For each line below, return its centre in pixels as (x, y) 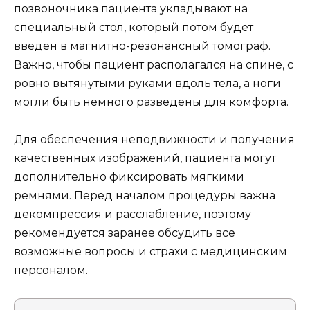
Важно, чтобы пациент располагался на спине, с (154, 65)
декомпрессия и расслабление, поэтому (133, 215)
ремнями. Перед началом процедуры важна (145, 196)
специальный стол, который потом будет (134, 27)
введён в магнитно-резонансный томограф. (142, 46)
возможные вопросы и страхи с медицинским (151, 252)
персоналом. (51, 271)
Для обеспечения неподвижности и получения (154, 140)
